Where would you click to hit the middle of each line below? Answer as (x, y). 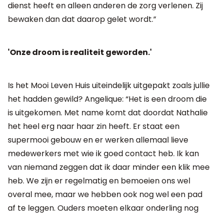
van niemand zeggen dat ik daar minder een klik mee (109, 167)
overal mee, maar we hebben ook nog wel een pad (105, 194)
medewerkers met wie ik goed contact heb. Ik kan (103, 153)
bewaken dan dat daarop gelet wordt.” (82, 19)
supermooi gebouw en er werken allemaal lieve (98, 140)
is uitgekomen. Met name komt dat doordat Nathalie (108, 112)
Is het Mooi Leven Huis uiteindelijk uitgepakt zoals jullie (109, 85)
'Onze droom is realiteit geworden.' (80, 52)
